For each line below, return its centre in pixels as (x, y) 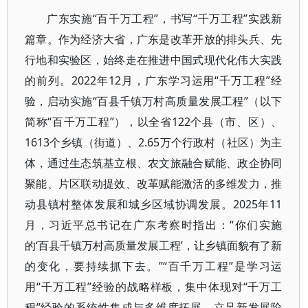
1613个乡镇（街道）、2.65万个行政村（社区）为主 (154, 142)
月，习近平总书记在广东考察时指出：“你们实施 (154, 225)
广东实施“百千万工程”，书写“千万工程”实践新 (165, 19)
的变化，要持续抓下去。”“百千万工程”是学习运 (154, 266)
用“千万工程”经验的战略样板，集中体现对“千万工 (154, 287)
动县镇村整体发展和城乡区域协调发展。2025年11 (154, 204)
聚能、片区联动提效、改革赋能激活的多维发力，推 (154, 184)
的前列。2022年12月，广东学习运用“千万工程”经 (154, 80)
